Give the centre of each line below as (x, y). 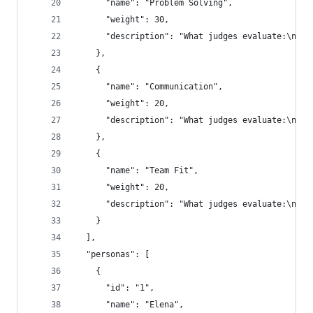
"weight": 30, (123, 20)
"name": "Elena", (130, 305)
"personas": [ (113, 254)
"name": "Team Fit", (137, 170)
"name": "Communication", (150, 87)
